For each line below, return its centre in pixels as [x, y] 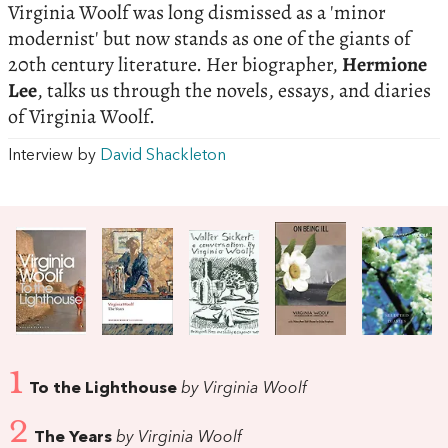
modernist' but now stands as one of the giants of [209, 39]
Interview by [54, 156]
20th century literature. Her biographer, [175, 65]
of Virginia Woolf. [81, 117]
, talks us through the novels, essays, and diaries [234, 91]
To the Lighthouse [103, 389]
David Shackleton [163, 156]
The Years [73, 437]
